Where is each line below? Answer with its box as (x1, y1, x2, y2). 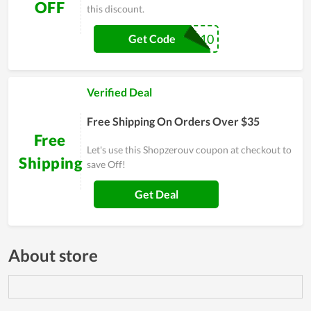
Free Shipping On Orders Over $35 (87, 115, 260, 128)
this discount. (87, 3, 144, 15)
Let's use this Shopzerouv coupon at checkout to (87, 144, 292, 156)
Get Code (128, 31, 176, 45)
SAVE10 (170, 31, 214, 47)
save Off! (87, 158, 126, 171)
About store (8, 245, 98, 266)
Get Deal (134, 187, 178, 201)
